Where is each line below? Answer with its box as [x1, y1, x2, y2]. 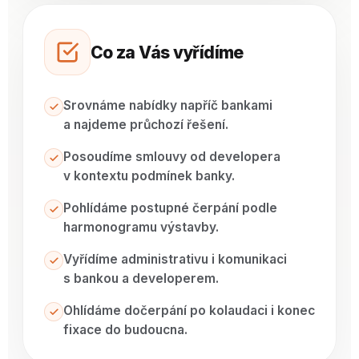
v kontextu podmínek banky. [63, 168, 235, 184]
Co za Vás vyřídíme [91, 42, 244, 63]
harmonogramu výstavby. [63, 220, 219, 235]
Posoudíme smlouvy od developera [63, 149, 280, 164]
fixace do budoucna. [63, 322, 188, 337]
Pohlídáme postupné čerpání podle [63, 200, 277, 216]
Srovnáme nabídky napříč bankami [63, 98, 272, 113]
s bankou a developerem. [63, 271, 219, 286]
